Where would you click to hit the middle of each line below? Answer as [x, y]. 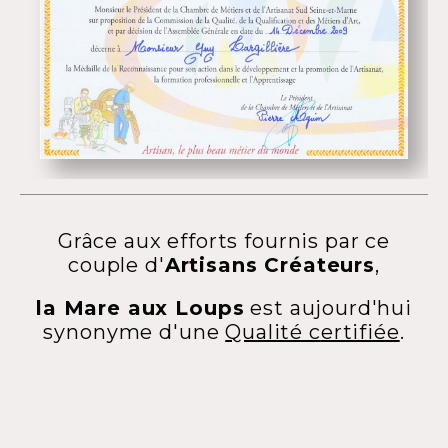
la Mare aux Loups [140, 308]
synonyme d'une [134, 332]
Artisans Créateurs [270, 265]
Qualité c [273, 332]
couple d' [116, 265]
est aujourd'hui [328, 308]
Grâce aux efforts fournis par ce [224, 241]
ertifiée [360, 332]
